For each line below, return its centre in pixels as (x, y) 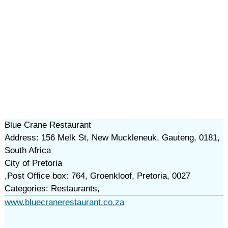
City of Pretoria (33, 163)
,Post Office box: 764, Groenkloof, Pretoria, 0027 (97, 176)
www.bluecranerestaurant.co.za (64, 202)
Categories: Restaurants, (52, 189)
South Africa (27, 150)
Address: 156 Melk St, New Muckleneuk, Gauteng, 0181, (112, 138)
